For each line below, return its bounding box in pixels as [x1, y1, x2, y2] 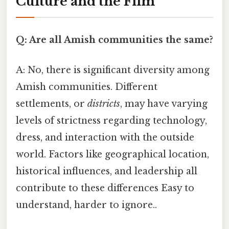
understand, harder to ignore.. [16, 199, 157, 211]
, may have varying [120, 98, 208, 109]
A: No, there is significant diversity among [16, 64, 210, 76]
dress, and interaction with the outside [16, 131, 194, 143]
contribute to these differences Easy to [16, 182, 194, 194]
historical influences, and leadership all [16, 165, 197, 177]
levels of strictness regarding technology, [16, 114, 207, 126]
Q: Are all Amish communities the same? [16, 34, 213, 45]
